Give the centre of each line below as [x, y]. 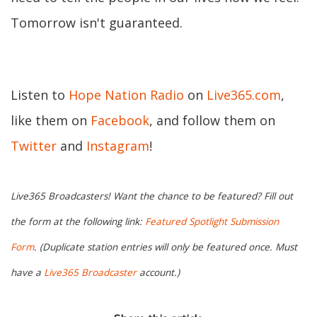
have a [27, 273]
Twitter [34, 146]
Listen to [40, 95]
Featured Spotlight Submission [212, 222]
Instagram [118, 146]
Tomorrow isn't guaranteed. [97, 23]
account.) [158, 273]
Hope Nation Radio [126, 95]
